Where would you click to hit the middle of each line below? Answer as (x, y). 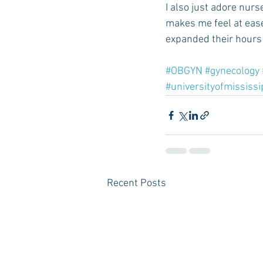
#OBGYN (184, 72)
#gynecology (232, 72)
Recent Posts (136, 184)
